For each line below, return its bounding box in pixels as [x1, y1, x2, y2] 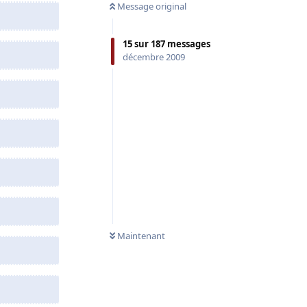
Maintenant [117, 229, 165, 242]
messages [165, 38, 210, 51]
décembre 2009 [123, 51, 185, 64]
